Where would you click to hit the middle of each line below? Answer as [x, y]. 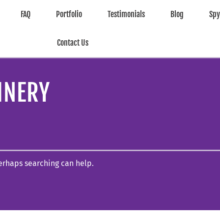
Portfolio [69, 14]
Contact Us [73, 43]
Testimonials [126, 14]
